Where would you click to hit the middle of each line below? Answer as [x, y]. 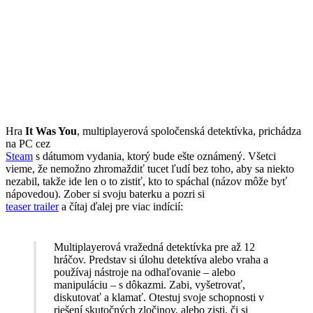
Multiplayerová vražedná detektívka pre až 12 [154, 247]
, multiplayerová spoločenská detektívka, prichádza [189, 131]
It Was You [51, 131]
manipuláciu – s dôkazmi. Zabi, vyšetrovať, [149, 284]
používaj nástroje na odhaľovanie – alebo [144, 272]
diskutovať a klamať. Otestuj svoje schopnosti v [159, 297]
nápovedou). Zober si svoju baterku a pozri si [105, 194]
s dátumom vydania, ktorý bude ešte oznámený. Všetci [154, 156]
